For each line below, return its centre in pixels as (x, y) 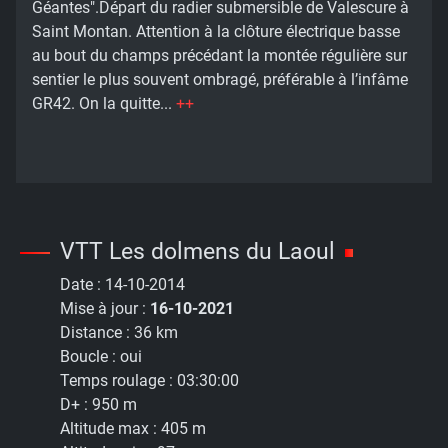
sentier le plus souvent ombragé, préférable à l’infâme (220, 80)
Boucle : (90, 357)
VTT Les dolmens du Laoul (197, 251)
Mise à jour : (105, 309)
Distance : (97, 333)
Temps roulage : (118, 381)
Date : (82, 285)
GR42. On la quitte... (104, 104)
